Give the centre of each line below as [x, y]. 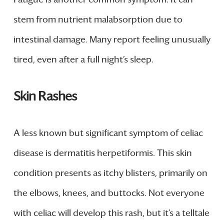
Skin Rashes [45, 96]
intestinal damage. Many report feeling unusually [112, 39]
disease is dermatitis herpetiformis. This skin [102, 153]
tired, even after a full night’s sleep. [83, 59]
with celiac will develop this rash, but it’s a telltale [111, 213]
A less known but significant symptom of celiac [108, 133]
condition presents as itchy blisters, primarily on [110, 173]
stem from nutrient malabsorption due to [98, 19]
